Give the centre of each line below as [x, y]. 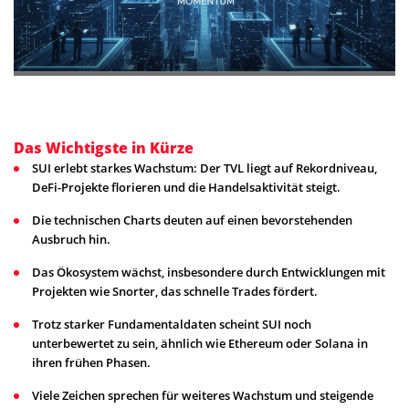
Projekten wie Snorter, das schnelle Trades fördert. [175, 291]
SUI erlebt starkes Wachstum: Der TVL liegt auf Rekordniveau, [204, 168]
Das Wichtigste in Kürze [104, 147]
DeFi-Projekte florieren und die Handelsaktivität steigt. [186, 187]
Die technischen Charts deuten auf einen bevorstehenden [192, 220]
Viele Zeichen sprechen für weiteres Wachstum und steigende [203, 395]
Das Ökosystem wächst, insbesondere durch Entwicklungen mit [209, 272]
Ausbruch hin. [71, 239]
